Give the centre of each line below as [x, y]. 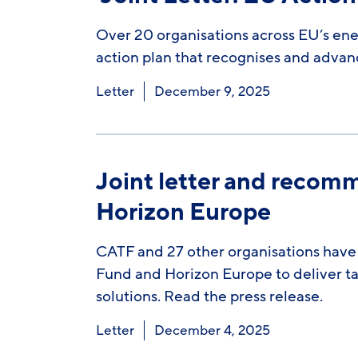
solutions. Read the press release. [209, 296]
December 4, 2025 [212, 330]
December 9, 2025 [212, 91]
